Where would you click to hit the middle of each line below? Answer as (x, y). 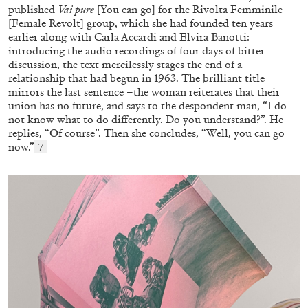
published (33, 10)
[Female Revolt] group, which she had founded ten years (141, 23)
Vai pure (76, 10)
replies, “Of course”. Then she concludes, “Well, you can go (146, 133)
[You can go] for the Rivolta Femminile (188, 10)
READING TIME (221, 289)
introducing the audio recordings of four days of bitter (136, 51)
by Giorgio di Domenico (66, 229)
